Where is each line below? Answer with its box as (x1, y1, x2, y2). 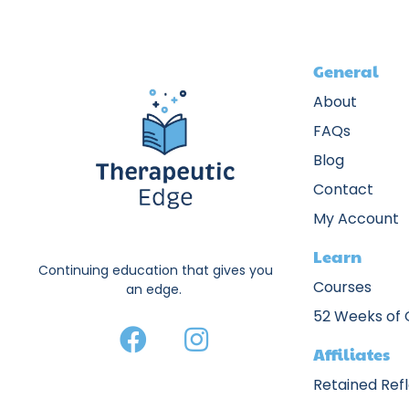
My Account (313, 208, 400, 230)
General (313, 59, 380, 83)
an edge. (126, 279, 186, 299)
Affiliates (313, 342, 391, 366)
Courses (313, 277, 372, 299)
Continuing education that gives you (38, 260, 274, 279)
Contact (313, 179, 374, 201)
